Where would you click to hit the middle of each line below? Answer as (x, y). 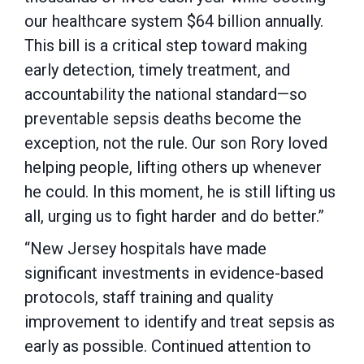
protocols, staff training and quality (149, 297)
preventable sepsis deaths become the (163, 119)
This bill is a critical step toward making (166, 45)
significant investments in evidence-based (174, 273)
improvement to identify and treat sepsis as (180, 322)
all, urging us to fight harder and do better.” (176, 216)
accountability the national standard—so (166, 94)
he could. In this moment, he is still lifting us (180, 192)
